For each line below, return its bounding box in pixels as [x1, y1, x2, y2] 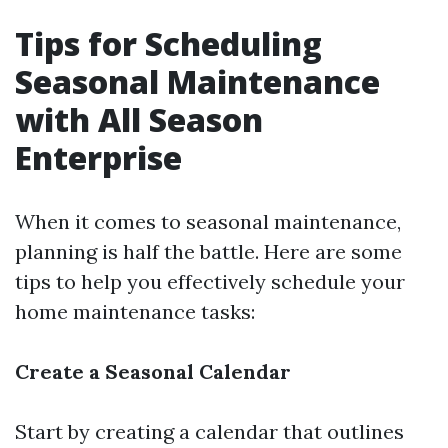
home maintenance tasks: [15, 299, 255, 324]
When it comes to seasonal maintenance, [15, 209, 401, 234]
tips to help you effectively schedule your [15, 269, 405, 294]
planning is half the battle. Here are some [15, 239, 402, 264]
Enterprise [15, 136, 182, 179]
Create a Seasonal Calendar [15, 359, 291, 384]
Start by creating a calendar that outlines [15, 419, 404, 444]
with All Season [15, 98, 263, 141]
